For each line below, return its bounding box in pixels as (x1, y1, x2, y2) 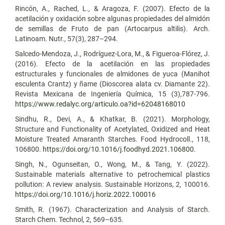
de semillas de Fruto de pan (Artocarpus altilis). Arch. (15, 24, 210, 33)
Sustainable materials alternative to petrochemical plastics (15, 170, 210, 178)
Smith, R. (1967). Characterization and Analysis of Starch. (15, 205, 210, 213)
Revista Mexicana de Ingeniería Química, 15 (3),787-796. (15, 89, 210, 98)
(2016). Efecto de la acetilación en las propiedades (15, 59, 210, 68)
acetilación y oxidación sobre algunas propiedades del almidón (15, 14, 210, 23)
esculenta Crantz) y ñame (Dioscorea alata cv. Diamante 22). (15, 79, 210, 88)
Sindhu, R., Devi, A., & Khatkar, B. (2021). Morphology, (15, 115, 210, 123)
